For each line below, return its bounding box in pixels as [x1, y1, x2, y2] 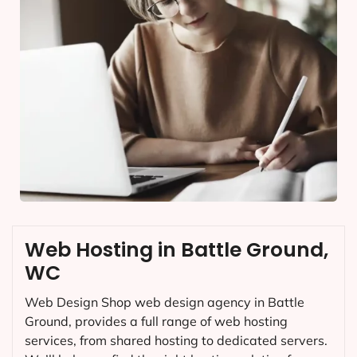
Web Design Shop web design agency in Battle [25, 293, 304, 310]
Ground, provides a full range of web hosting [25, 312, 288, 329]
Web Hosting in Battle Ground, [25, 235, 328, 264]
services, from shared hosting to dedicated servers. [25, 331, 328, 348]
